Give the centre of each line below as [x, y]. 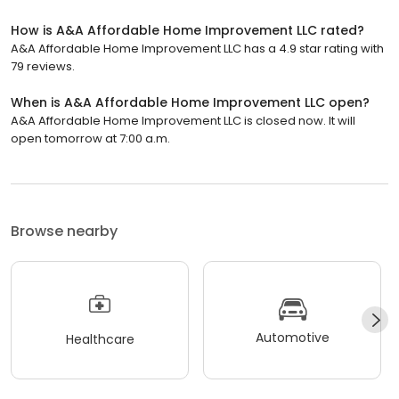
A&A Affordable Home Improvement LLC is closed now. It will [183, 120]
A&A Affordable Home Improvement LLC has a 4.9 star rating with [197, 48]
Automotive [292, 338]
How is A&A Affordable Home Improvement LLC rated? [187, 30]
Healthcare [100, 340]
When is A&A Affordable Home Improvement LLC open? [190, 102]
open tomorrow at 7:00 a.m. [90, 138]
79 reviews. [43, 66]
